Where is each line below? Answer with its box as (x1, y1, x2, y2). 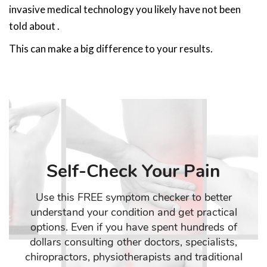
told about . (9, 20, 60, 32)
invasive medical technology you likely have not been (9, 3, 241, 15)
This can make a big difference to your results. (9, 42, 213, 55)
